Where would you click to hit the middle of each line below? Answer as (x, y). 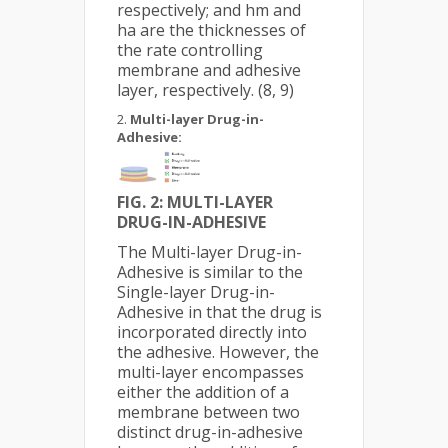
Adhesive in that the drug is (219, 312)
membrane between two (208, 412)
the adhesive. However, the (218, 352)
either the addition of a (203, 392)
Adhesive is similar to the (210, 272)
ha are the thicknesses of (211, 30)
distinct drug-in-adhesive (210, 432)
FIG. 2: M (149, 202)
